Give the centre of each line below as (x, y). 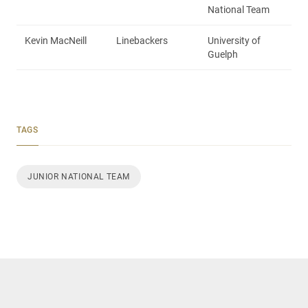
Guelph (223, 54)
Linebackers (142, 40)
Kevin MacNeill (56, 40)
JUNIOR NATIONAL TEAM (79, 176)
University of (234, 40)
